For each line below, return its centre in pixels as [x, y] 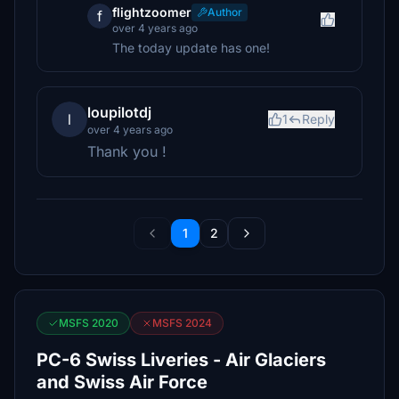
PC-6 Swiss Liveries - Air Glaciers [181, 360]
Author [225, 12]
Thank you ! [127, 151]
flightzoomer [152, 12]
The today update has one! [191, 48]
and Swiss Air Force [122, 382]
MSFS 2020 [89, 323]
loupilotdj [119, 112]
